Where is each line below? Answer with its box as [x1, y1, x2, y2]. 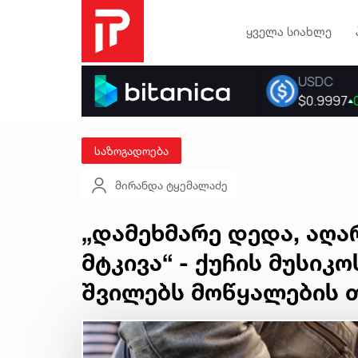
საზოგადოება [94, 144, 169, 157]
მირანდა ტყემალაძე [115, 178, 228, 193]
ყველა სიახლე [245, 23, 332, 39]
